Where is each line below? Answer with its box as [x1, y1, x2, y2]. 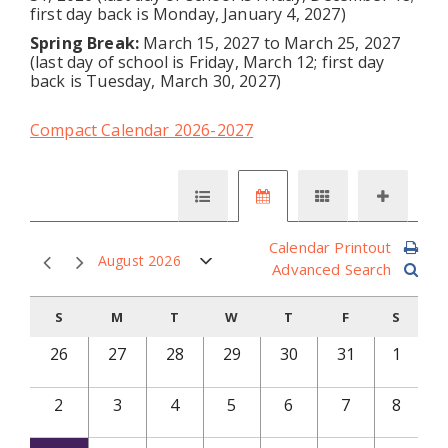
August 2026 [97, 251, 181, 270]
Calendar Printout [268, 237, 392, 257]
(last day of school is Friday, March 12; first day [30, 51, 385, 73]
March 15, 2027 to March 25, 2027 [143, 32, 401, 54]
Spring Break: [30, 32, 144, 54]
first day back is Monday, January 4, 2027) [30, 3, 346, 25]
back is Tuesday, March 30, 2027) [30, 70, 282, 92]
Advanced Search [272, 259, 392, 279]
